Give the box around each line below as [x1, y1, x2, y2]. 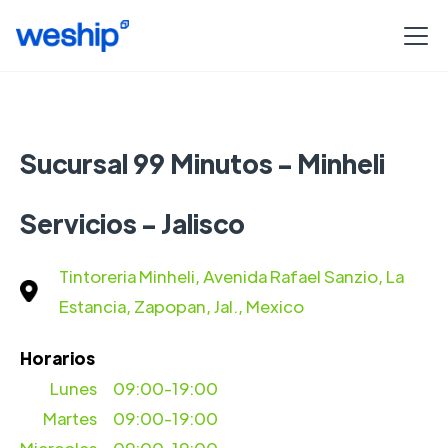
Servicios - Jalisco [20, 206, 245, 240]
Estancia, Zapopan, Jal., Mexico [59, 295, 304, 317]
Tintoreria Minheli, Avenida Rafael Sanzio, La [59, 265, 404, 287]
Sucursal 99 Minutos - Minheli [20, 146, 385, 180]
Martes [43, 407, 98, 429]
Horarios [20, 347, 95, 369]
